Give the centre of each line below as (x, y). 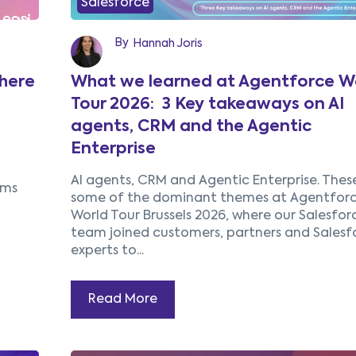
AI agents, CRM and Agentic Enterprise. (196, 181)
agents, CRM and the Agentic (191, 127)
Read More (122, 300)
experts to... (107, 251)
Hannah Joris (167, 44)
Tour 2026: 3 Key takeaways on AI (207, 105)
